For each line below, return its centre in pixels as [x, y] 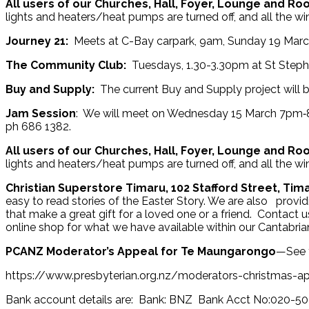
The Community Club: [69, 65]
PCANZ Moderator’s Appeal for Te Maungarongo [141, 251]
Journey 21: [40, 41]
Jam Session [41, 113]
